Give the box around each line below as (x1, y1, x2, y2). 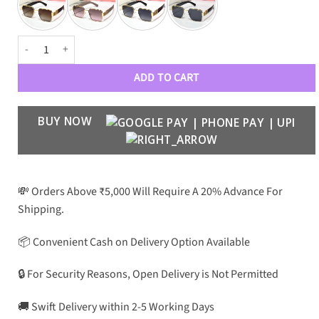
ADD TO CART (134, 69, 199, 85)
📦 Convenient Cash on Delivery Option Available (18, 234, 250, 250)
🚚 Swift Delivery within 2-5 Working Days (18, 299, 214, 315)
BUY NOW (38, 113, 95, 129)
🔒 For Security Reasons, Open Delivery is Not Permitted (18, 266, 278, 283)
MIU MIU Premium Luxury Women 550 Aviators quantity (17, 35, 254, 51)
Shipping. (18, 201, 64, 217)
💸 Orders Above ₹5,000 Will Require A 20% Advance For (18, 183, 283, 199)
